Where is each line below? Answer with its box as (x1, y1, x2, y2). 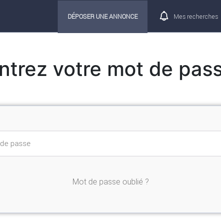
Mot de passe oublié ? (72, 177, 149, 186)
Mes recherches (173, 12, 218, 21)
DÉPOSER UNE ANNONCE (67, 12, 138, 21)
